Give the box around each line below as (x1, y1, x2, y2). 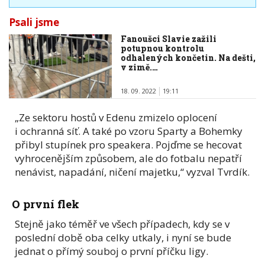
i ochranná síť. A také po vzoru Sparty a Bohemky (15, 124, 243, 138)
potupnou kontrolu (121, 42, 205, 54)
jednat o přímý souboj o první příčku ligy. (15, 244, 208, 258)
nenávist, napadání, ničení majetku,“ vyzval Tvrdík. (15, 165, 250, 179)
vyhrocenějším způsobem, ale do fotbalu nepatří (15, 151, 242, 166)
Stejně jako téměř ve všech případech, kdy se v (15, 217, 230, 231)
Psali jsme (9, 15, 59, 29)
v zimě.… (121, 61, 159, 73)
